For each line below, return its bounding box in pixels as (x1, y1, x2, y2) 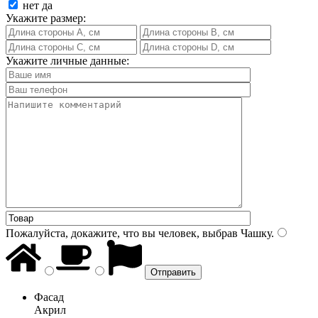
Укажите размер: (6, 11, 86, 24)
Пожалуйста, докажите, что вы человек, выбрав (6, 226, 238, 239)
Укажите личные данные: (6, 54, 129, 67)
